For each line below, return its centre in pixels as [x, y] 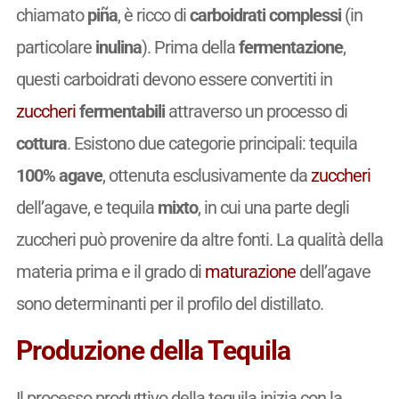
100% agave [59, 176]
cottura [41, 144]
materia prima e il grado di [110, 272]
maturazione [250, 272]
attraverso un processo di [256, 112]
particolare [55, 48]
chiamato [51, 16]
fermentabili [120, 112]
